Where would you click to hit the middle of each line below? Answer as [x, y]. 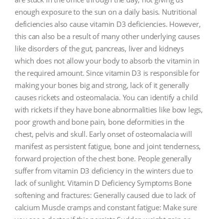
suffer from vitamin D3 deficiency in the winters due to [104, 170]
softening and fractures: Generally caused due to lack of [105, 195]
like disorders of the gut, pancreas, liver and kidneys [99, 48]
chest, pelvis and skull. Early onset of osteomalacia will [103, 134]
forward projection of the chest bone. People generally [103, 158]
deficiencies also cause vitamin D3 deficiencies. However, [108, 24]
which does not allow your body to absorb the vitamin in [107, 60]
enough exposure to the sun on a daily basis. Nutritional [106, 11]
